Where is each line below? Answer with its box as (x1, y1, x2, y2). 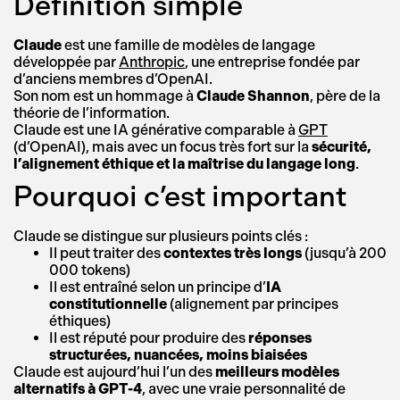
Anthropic (119, 54, 185, 71)
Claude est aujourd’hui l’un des (13, 363, 215, 380)
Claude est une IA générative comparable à (13, 121, 298, 138)
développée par (13, 54, 119, 71)
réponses (248, 329, 312, 346)
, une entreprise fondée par (185, 54, 360, 71)
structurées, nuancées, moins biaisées (49, 346, 307, 363)
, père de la (310, 87, 380, 104)
